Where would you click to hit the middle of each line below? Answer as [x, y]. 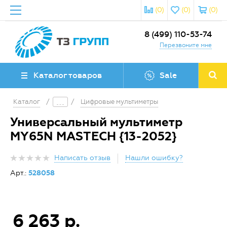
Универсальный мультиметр [96, 122]
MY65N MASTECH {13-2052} [93, 137]
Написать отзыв [82, 158]
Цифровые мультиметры [119, 102]
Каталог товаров [67, 75]
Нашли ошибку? [154, 158]
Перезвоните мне [186, 45]
